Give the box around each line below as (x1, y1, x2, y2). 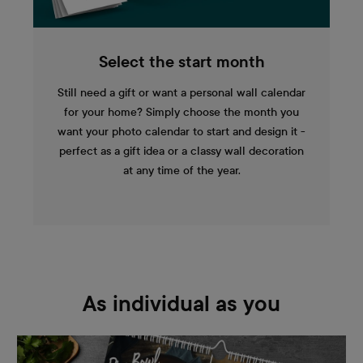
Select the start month (98, 53, 265, 71)
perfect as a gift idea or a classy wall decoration (59, 143, 304, 158)
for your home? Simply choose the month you (64, 105, 299, 119)
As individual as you (83, 292, 280, 317)
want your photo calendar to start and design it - (58, 124, 305, 139)
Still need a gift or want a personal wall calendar (58, 85, 305, 100)
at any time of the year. (122, 163, 241, 177)
